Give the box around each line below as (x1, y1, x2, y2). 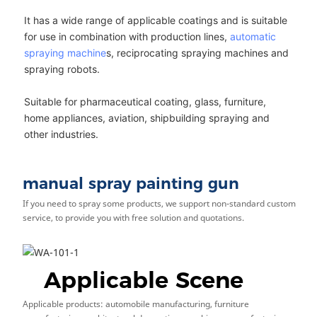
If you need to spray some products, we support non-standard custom (22, 197, 296, 210)
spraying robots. (23, 62, 100, 75)
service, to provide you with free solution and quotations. (22, 212, 244, 224)
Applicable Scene (43, 265, 243, 294)
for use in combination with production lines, (23, 30, 230, 42)
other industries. (23, 127, 98, 140)
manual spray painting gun (22, 173, 239, 193)
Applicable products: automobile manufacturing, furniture (22, 298, 249, 311)
